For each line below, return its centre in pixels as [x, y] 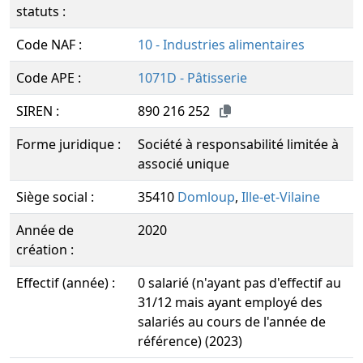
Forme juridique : [68, 144]
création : [45, 250]
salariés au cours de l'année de [232, 322]
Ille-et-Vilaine [281, 197]
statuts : [41, 11]
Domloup [206, 197]
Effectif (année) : [66, 283]
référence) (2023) [190, 341]
